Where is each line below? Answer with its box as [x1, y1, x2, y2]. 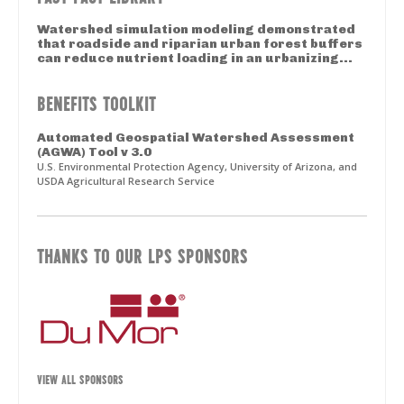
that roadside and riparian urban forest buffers [37, 36, 363, 52]
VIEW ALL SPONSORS [37, 372, 124, 385]
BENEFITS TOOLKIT [37, 93, 156, 114]
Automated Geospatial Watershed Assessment [37, 130, 354, 146]
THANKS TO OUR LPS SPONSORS [37, 245, 248, 266]
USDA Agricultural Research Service [37, 174, 215, 188]
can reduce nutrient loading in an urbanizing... [37, 50, 353, 67]
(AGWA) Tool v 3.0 [37, 144, 151, 161]
